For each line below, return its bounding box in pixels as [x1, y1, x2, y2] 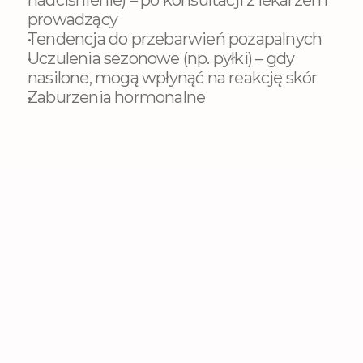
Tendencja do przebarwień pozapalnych [28, 29, 322, 49]
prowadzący [28, 10, 117, 29]
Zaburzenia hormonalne [28, 88, 206, 107]
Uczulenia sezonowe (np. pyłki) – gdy [28, 49, 295, 68]
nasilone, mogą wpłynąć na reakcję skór [28, 68, 318, 88]
